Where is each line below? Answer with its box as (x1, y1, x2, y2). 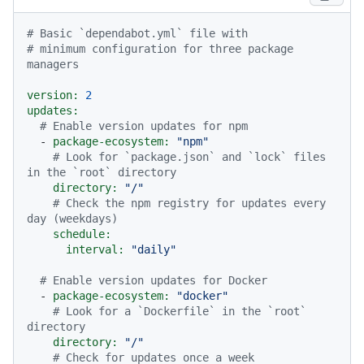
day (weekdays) (27, 212, 118, 226)
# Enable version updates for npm (40, 119, 248, 133)
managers (27, 58, 79, 71)
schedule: (53, 227, 111, 241)
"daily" (131, 243, 176, 257)
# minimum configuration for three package (27, 42, 293, 56)
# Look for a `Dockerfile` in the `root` (53, 305, 306, 318)
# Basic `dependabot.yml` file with (27, 27, 248, 41)
